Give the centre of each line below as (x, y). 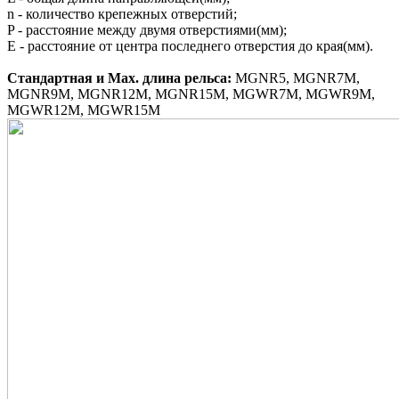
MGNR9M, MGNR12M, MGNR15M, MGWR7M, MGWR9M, (191, 94)
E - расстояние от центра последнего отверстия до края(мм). (190, 45)
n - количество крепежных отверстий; (122, 13)
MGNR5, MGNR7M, (297, 77)
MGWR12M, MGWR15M (84, 110)
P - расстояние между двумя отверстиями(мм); (147, 29)
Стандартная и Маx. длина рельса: (121, 77)
